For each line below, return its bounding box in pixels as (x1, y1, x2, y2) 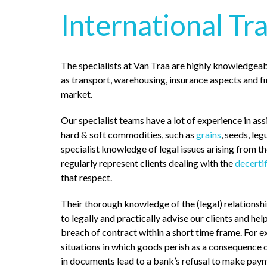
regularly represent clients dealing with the (61, 157, 235, 169)
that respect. (61, 172, 112, 183)
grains (196, 129, 221, 140)
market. (61, 88, 92, 100)
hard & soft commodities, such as (61, 129, 196, 140)
